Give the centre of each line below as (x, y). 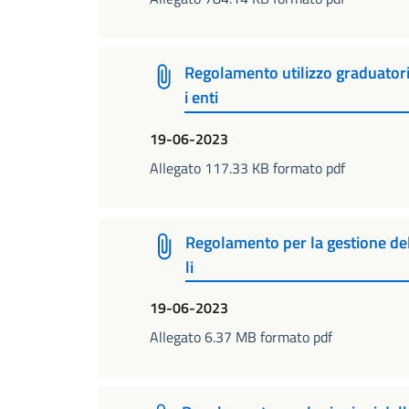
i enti (201, 98)
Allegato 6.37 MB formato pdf (241, 337)
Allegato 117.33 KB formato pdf (247, 168)
